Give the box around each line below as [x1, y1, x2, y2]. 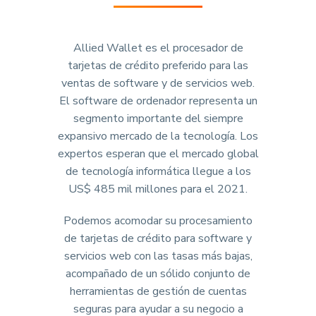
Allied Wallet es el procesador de [73, 40, 243, 56]
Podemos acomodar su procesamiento [63, 213, 253, 229]
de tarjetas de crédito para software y [64, 231, 252, 246]
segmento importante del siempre [73, 111, 243, 126]
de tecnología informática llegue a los [65, 164, 251, 179]
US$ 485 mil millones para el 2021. [68, 181, 248, 197]
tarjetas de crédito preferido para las [68, 58, 248, 73]
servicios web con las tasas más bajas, [63, 248, 253, 264]
